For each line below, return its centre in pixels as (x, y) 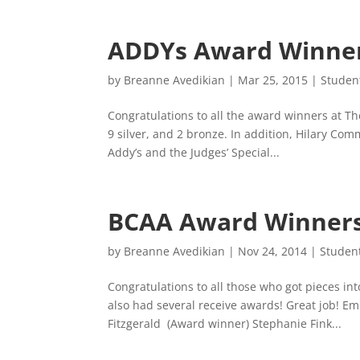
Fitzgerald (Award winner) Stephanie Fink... (225, 323)
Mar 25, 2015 (273, 80)
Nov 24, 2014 (273, 251)
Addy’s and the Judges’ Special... (194, 152)
